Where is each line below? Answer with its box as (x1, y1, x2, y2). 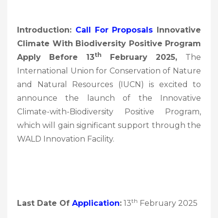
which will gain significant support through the (17, 120, 201, 130)
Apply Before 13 (17, 52, 94, 62)
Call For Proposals (75, 25, 153, 35)
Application (72, 198, 120, 208)
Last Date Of (17, 198, 72, 208)
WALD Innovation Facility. (17, 134, 114, 144)
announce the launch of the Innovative (17, 93, 201, 103)
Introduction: (17, 25, 75, 35)
